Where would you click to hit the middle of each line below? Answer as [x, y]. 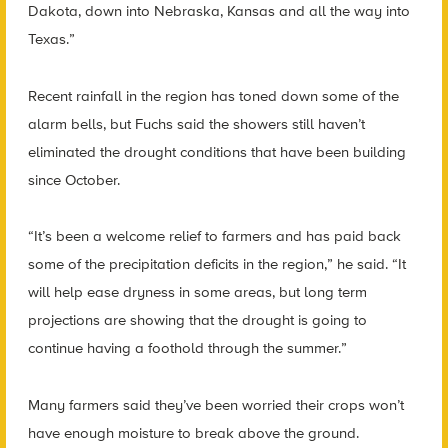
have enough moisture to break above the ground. [193, 432]
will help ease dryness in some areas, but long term [197, 292]
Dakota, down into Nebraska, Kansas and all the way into [218, 11]
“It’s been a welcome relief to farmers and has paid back [214, 236]
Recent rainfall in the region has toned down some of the [213, 95]
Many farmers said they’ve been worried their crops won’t [215, 404]
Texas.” [51, 39]
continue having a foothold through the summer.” [187, 348]
